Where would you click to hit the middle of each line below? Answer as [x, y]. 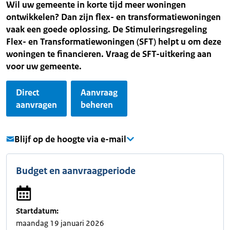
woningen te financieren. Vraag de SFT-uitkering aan [109, 54]
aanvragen [36, 105]
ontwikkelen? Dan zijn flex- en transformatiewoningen [113, 17]
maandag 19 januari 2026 [60, 223]
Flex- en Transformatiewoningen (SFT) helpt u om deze [114, 42]
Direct [27, 92]
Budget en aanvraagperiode [76, 171]
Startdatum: [37, 211]
